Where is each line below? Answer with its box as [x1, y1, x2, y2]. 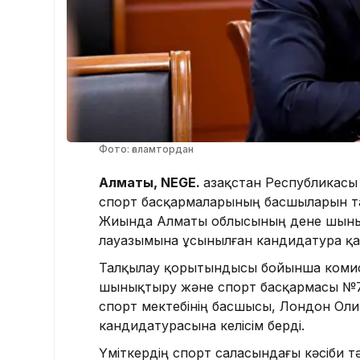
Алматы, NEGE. [99, 174, 203, 190]
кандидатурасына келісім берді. [99, 317, 305, 333]
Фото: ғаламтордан [99, 142, 194, 155]
